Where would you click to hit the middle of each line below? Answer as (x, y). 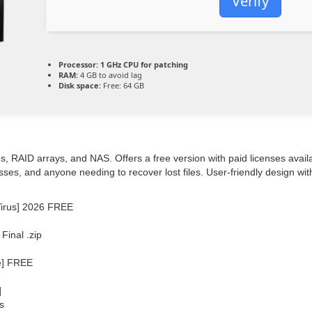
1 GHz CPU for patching (143, 64)
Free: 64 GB (123, 85)
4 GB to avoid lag (110, 75)
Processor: (78, 64)
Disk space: (80, 85)
